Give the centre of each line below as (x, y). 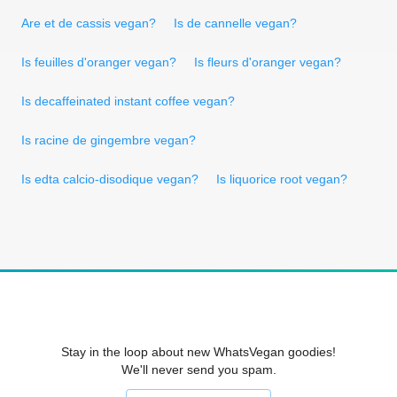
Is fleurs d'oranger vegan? (268, 62)
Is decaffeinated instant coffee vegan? (128, 101)
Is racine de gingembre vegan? (109, 140)
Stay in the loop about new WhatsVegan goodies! (198, 351)
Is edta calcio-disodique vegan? (110, 179)
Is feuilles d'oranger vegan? (99, 62)
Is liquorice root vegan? (282, 179)
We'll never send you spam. (198, 369)
